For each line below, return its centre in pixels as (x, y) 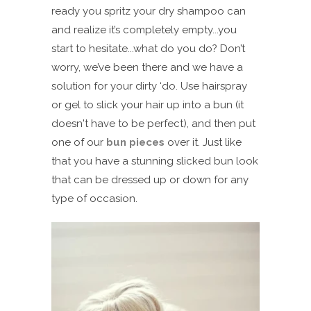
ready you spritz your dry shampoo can (149, 11)
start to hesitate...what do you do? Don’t (148, 48)
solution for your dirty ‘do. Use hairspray (149, 86)
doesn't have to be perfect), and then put (153, 123)
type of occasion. (96, 198)
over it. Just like (203, 142)
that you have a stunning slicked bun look (155, 161)
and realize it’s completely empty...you (144, 30)
